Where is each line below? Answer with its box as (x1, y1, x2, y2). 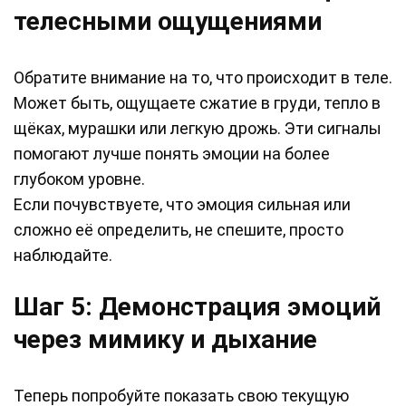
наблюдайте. (14, 246, 112, 266)
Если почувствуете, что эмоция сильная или (14, 195, 351, 215)
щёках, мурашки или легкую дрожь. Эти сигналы (14, 119, 382, 139)
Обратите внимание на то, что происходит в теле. (14, 68, 392, 88)
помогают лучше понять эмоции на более (14, 144, 330, 164)
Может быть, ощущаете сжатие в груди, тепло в (14, 93, 381, 113)
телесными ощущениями (14, 6, 322, 37)
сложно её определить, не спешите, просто (14, 220, 343, 240)
